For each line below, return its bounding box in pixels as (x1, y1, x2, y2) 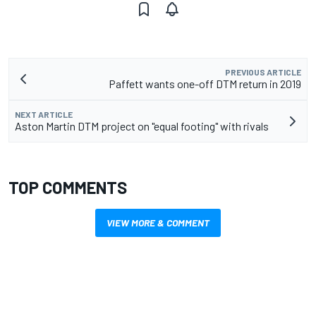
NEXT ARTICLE (15, 109, 73, 119)
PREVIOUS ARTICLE (225, 66, 301, 77)
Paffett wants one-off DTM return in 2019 (109, 76, 301, 90)
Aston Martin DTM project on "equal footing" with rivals (15, 119, 269, 133)
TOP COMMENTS (8, 176, 127, 197)
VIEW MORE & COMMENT (107, 216, 209, 229)
